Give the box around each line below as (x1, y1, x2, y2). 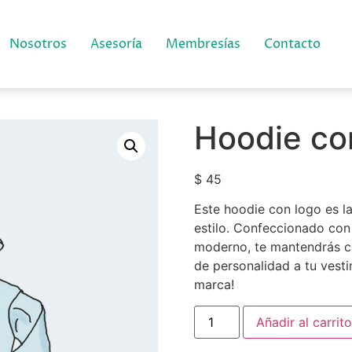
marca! (193, 277, 234, 293)
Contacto (264, 35, 321, 53)
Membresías (166, 35, 241, 53)
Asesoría (90, 35, 143, 53)
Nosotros (9, 35, 68, 53)
